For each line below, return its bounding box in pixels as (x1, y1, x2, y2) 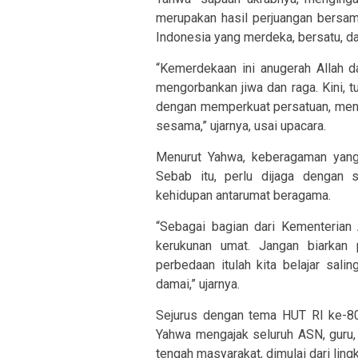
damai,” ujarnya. (156, 276, 240, 292)
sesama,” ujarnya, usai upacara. (156, 117, 326, 133)
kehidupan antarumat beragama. (156, 187, 331, 203)
